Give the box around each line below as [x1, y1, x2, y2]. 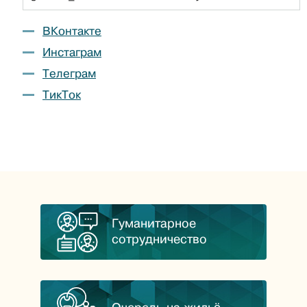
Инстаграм [42, 45, 101, 59]
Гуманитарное [112, 217, 196, 231]
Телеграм [42, 66, 96, 80]
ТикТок [42, 88, 81, 101]
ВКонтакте [42, 24, 101, 38]
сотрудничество [112, 232, 207, 247]
